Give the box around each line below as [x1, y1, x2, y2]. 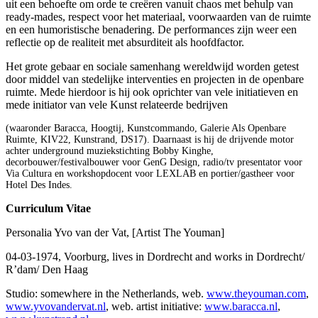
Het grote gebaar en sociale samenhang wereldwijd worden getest [6, 60, 299, 72]
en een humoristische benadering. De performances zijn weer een [6, 23, 297, 35]
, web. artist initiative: [106, 300, 204, 312]
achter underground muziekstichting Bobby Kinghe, [6, 145, 214, 156]
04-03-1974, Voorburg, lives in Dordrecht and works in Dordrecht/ [6, 250, 305, 263]
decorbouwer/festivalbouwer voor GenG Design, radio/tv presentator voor [6, 156, 302, 168]
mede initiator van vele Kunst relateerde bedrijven [6, 98, 228, 111]
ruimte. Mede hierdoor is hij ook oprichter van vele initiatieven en [6, 85, 298, 98]
